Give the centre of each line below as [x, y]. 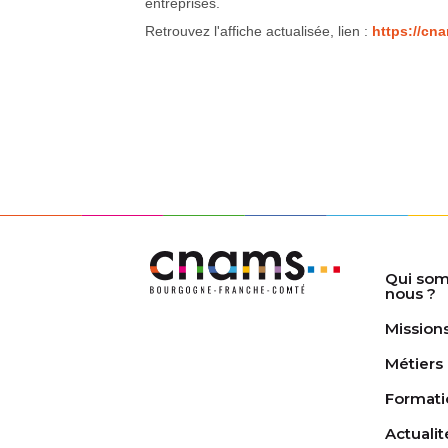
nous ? [410, 293]
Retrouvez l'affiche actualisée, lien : [258, 30]
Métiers [414, 363]
